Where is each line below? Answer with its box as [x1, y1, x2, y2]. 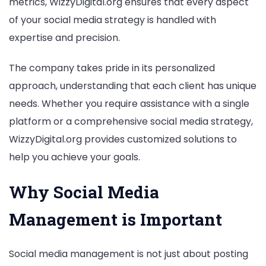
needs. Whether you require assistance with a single [9, 97, 249, 111]
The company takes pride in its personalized [9, 61, 215, 75]
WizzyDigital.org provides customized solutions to [9, 132, 237, 147]
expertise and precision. [9, 30, 120, 45]
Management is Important [9, 208, 222, 231]
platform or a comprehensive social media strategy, [9, 115, 253, 129]
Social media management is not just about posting [9, 247, 248, 261]
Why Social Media [9, 181, 159, 204]
